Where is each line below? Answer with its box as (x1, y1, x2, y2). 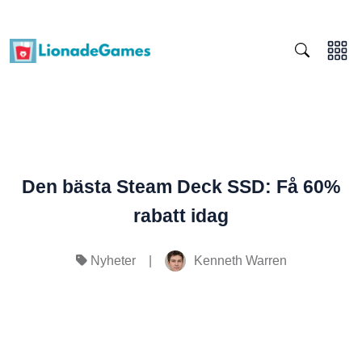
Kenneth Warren (193, 253, 287, 267)
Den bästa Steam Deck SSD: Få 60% (22, 176, 340, 197)
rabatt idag (133, 205, 229, 226)
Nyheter (90, 254, 136, 268)
